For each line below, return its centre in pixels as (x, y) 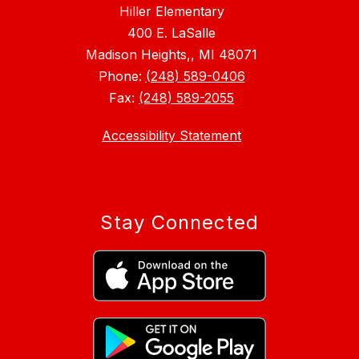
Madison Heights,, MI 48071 (171, 55)
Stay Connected (179, 223)
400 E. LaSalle (171, 33)
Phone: (122, 77)
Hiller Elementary (171, 12)
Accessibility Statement (171, 136)
